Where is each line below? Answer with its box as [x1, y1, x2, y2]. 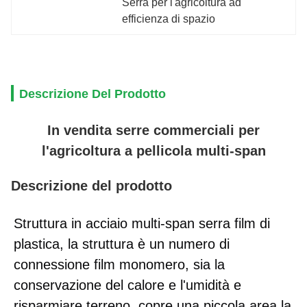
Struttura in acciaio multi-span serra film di [14, 216, 270, 231]
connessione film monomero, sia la [14, 257, 225, 272]
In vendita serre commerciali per [47, 123, 260, 138]
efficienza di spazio [122, 13, 216, 25]
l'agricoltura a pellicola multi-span [41, 143, 266, 158]
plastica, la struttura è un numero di [14, 236, 230, 251]
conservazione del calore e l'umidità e [14, 278, 241, 293]
